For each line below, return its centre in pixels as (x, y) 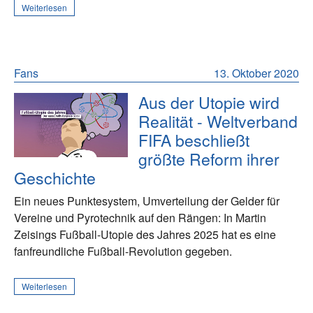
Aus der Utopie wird (209, 102)
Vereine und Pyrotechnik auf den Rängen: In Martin (140, 218)
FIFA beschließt (194, 140)
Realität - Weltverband (218, 121)
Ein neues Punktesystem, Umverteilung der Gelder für (147, 201)
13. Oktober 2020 (256, 73)
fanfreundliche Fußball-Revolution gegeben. (123, 252)
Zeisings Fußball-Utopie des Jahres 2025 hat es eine (145, 235)
